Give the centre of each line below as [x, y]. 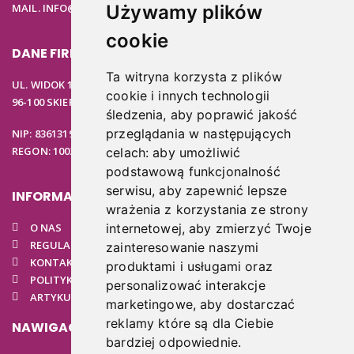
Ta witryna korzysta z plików [194, 77]
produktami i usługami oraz [189, 267]
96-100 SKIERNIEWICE [64, 102]
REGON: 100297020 [58, 151]
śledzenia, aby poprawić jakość [202, 115]
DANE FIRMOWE [62, 53]
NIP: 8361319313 [52, 134]
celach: [130, 153]
